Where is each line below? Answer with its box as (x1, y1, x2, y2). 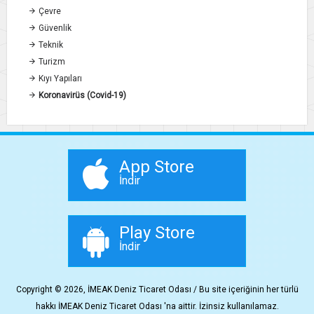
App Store (119, 157, 195, 177)
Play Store (119, 223, 196, 243)
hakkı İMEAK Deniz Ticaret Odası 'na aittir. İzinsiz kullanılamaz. (35, 301, 279, 312)
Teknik (36, 40, 63, 50)
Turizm (36, 57, 65, 67)
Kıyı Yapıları (36, 74, 82, 84)
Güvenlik (36, 23, 71, 34)
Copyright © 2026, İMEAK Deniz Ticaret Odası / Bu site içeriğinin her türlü (15, 285, 299, 295)
